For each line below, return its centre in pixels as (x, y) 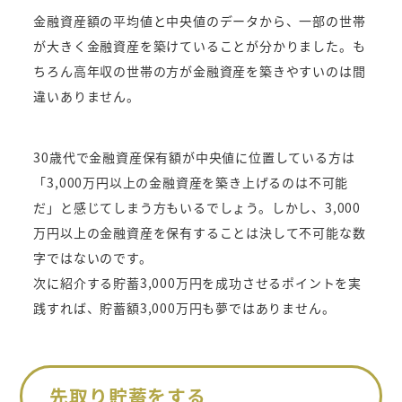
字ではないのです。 (93, 258)
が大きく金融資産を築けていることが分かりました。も (200, 46)
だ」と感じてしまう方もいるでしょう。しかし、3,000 (197, 208)
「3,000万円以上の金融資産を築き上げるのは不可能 (191, 183)
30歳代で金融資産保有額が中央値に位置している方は (194, 157)
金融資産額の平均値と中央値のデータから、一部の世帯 (200, 21)
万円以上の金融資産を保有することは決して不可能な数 (200, 233)
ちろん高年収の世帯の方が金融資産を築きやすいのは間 (200, 71)
